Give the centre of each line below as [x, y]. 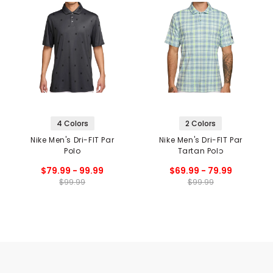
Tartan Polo [201, 151]
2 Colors [201, 123]
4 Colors [72, 123]
